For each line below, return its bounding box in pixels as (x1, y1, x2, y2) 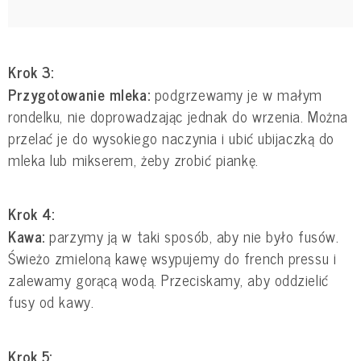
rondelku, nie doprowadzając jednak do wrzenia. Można (8, 103, 348, 128)
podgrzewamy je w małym (150, 81, 322, 106)
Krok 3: (8, 59, 54, 84)
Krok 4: (8, 201, 55, 226)
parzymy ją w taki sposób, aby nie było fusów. (44, 224, 339, 249)
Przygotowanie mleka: (8, 81, 151, 106)
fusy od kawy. (8, 289, 94, 314)
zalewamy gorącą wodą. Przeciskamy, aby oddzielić (8, 268, 329, 293)
